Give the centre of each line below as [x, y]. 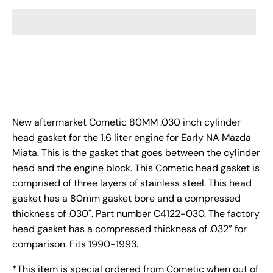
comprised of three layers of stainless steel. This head [132, 183]
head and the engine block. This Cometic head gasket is [136, 168]
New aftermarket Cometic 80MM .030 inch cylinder [126, 122]
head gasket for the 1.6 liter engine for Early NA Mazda [132, 137]
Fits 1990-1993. [105, 244]
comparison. [41, 244]
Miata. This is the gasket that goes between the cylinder [136, 152]
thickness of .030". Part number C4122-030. [110, 213]
